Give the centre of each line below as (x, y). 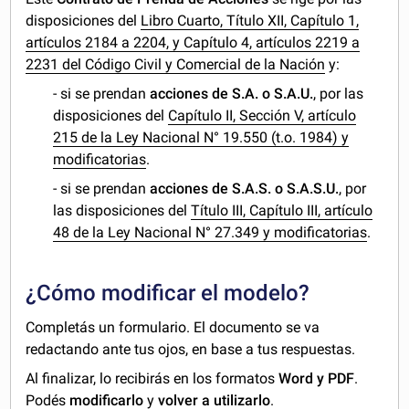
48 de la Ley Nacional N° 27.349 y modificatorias (210, 232)
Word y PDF (317, 378)
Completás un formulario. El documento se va (173, 327)
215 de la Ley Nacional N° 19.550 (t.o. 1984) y (201, 137)
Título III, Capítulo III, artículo (282, 210)
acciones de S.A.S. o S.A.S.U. (245, 188)
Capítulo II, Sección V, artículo (262, 115)
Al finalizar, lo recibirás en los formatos (152, 378)
